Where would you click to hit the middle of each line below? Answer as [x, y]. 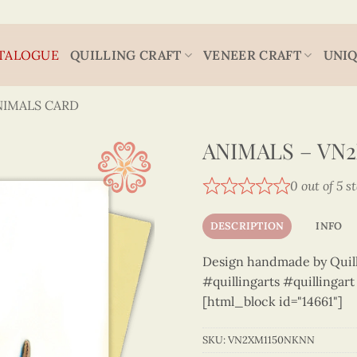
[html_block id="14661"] [273, 301]
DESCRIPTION [247, 226]
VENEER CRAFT [252, 55]
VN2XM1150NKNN [271, 340]
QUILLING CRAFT [126, 55]
